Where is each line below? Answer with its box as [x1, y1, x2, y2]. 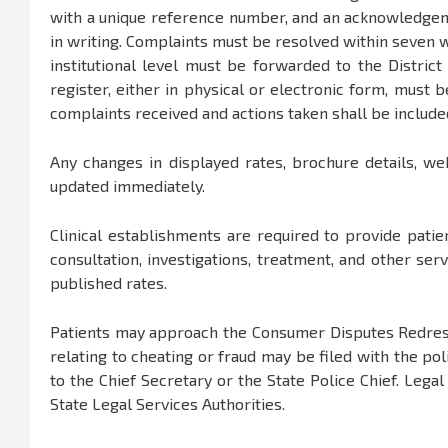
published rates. [50, 273, 167, 293]
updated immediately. [50, 176, 205, 196]
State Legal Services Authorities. [50, 394, 285, 414]
